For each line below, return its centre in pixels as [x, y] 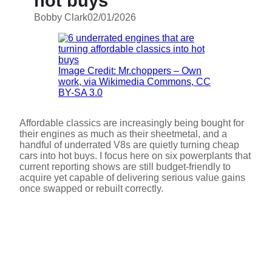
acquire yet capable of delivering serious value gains [132, 178]
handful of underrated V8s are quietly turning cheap [129, 145]
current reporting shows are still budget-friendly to [125, 167]
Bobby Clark [61, 17]
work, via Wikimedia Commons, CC [134, 82]
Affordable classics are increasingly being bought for [132, 123]
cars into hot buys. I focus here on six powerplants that [135, 156]
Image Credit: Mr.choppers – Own [130, 71]
